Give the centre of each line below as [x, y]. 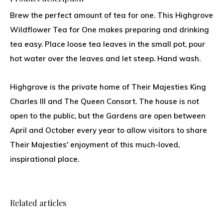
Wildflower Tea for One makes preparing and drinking [110, 30]
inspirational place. [46, 159]
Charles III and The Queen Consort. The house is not [105, 101]
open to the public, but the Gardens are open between [108, 116]
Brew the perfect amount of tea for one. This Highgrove [111, 15]
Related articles [38, 203]
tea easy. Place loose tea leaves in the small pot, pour [108, 44]
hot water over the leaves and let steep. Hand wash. [105, 58]
